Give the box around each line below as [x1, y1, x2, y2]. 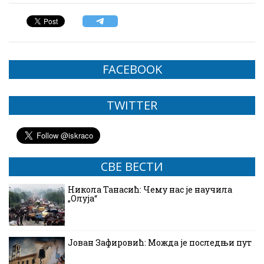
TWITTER [107, 97, 157, 113]
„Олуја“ [68, 192, 97, 204]
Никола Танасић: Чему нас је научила [68, 183, 232, 195]
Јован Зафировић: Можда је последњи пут [68, 236, 252, 248]
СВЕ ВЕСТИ [101, 158, 163, 174]
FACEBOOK [102, 61, 162, 77]
